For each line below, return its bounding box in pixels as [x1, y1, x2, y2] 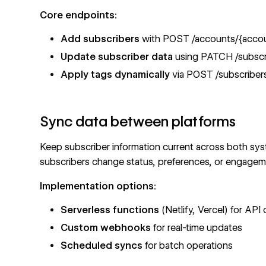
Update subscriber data [61, 51, 173, 63]
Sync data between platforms [40, 112, 236, 130]
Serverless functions [61, 204, 160, 216]
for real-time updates [151, 221, 243, 233]
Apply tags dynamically [61, 68, 170, 80]
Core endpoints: [40, 9, 118, 21]
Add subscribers [61, 33, 140, 45]
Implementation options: [40, 180, 157, 192]
